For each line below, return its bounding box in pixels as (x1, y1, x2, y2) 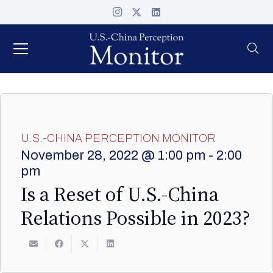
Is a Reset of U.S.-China (21, 180, 219, 208)
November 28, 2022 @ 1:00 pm (21, 148, 205, 163)
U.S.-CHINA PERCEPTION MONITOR (21, 132, 216, 144)
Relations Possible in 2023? (21, 204, 250, 232)
